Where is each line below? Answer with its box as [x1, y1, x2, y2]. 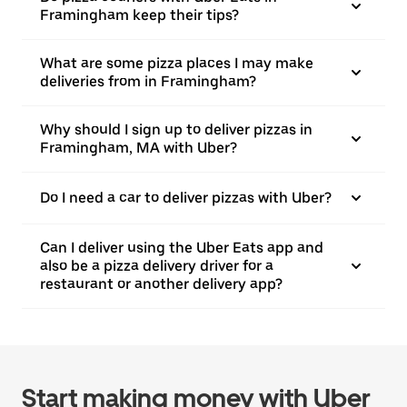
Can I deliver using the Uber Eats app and [40, 239, 323, 256]
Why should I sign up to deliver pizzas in [40, 121, 313, 138]
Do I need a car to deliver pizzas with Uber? [40, 189, 332, 206]
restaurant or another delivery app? [40, 275, 283, 293]
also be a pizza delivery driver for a [40, 257, 273, 274]
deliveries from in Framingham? [40, 73, 256, 90]
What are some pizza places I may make [40, 55, 313, 72]
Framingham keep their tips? [40, 6, 239, 24]
